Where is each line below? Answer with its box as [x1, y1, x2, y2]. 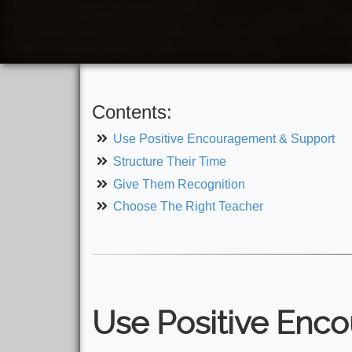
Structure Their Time [113, 154, 227, 168]
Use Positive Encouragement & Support [113, 132, 335, 145]
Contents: [92, 101, 172, 123]
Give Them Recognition [113, 177, 246, 191]
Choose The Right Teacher [113, 200, 264, 214]
